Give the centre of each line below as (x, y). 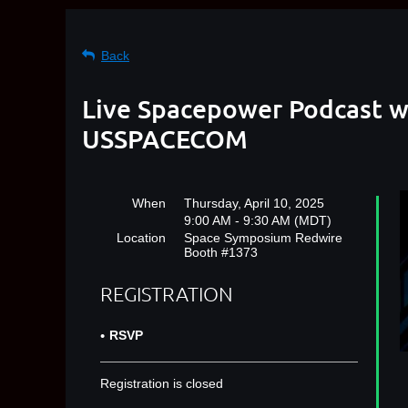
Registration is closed (162, 384)
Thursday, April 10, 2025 (254, 203)
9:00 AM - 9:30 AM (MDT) (258, 220)
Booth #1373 (221, 252)
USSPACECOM (165, 138)
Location (141, 238)
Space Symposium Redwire (263, 238)
